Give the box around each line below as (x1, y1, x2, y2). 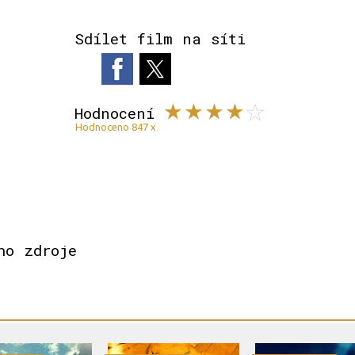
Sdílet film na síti (74, 28, 246, 48)
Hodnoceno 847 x (75, 120, 156, 132)
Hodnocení (74, 102, 155, 123)
